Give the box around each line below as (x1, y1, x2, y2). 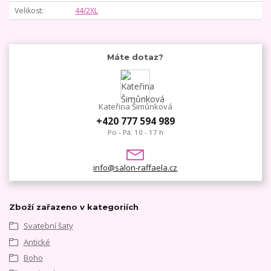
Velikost (14, 5, 42, 16)
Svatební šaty (23, 220, 73, 232)
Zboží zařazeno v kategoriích (9, 202, 139, 212)
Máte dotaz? (107, 51, 164, 62)
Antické (23, 236, 50, 247)
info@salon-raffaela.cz (93, 162, 178, 173)
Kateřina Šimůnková (98, 101, 172, 113)
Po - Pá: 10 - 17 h (107, 127, 163, 137)
